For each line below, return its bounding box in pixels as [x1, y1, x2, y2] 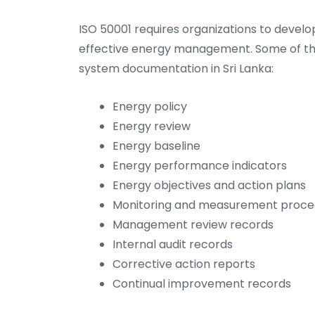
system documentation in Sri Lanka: [79, 60, 274, 77]
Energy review [112, 118, 191, 135]
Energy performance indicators [112, 157, 287, 174]
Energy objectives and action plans [112, 177, 306, 194]
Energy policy [112, 98, 187, 115]
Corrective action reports [112, 256, 255, 273]
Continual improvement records [112, 276, 291, 292]
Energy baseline [112, 138, 200, 155]
